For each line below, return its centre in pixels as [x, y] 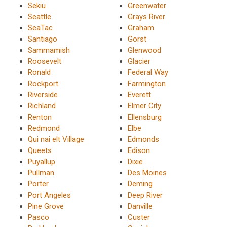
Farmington [146, 83]
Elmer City [144, 106]
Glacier [139, 61]
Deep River [145, 195]
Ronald [39, 72]
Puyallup [42, 161]
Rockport [43, 83]
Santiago [43, 39]
